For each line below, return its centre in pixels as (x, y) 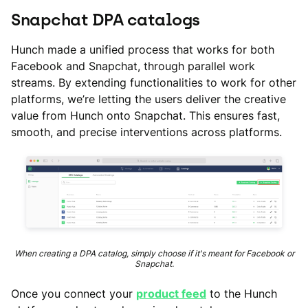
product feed (171, 294)
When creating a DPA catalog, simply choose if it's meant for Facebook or (154, 254)
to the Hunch (242, 294)
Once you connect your (74, 294)
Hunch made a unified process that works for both (143, 49)
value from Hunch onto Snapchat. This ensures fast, (145, 115)
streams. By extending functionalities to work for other (154, 82)
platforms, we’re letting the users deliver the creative (148, 99)
